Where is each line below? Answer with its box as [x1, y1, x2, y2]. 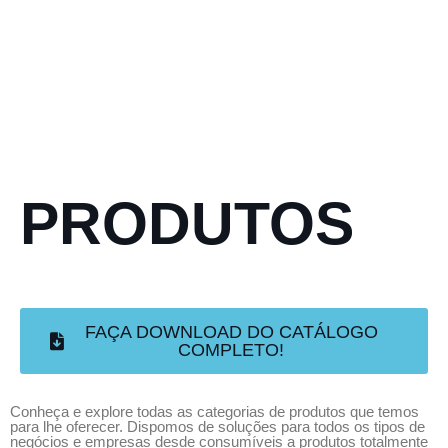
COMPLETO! [178, 340, 284, 360]
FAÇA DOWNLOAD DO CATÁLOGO [84, 322, 378, 342]
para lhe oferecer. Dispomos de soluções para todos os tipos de [10, 418, 425, 435]
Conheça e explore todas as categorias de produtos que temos [10, 403, 419, 420]
